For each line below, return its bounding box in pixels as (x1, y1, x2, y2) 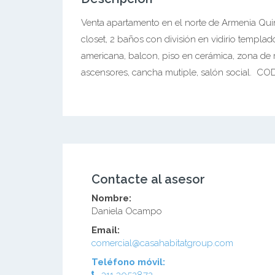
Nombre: (91, 193, 131, 204)
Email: (91, 225, 120, 236)
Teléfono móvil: (91, 257, 165, 268)
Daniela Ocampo (91, 206, 162, 217)
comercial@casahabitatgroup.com (91, 238, 233, 249)
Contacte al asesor (91, 172, 205, 187)
